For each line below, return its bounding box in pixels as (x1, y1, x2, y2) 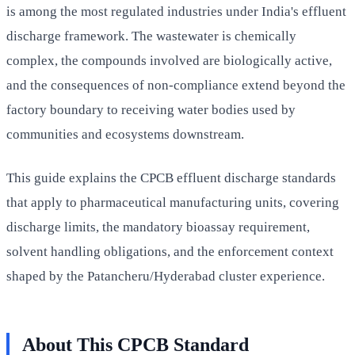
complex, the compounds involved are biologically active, (6, 52, 332, 68)
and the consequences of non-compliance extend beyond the (6, 77, 345, 93)
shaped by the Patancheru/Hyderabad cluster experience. (6, 268, 325, 284)
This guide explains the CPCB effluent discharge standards (6, 170, 336, 185)
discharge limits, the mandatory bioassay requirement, (6, 219, 310, 235)
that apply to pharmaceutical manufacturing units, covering (6, 194, 339, 210)
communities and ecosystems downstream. (6, 126, 244, 142)
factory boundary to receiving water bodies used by (6, 101, 296, 117)
